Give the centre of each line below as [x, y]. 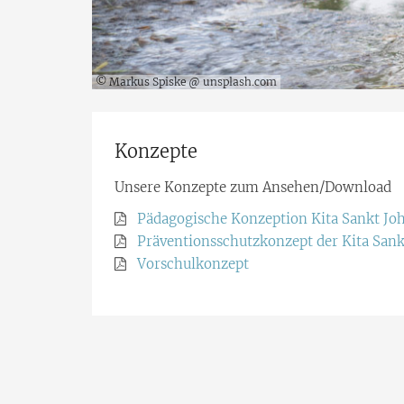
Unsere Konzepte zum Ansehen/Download [253, 188]
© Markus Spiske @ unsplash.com [186, 82]
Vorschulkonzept [193, 264]
